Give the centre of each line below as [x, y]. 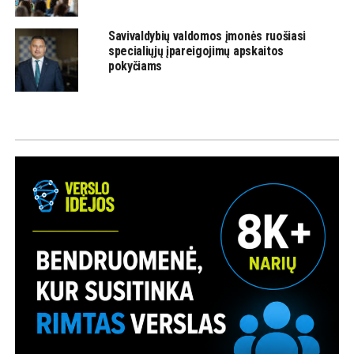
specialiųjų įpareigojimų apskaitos [196, 51]
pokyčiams [135, 66]
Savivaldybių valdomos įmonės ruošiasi [207, 36]
